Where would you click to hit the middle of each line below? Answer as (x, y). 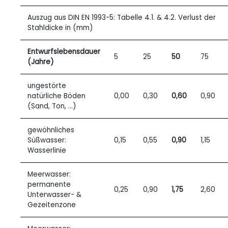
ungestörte (47, 86)
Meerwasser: (49, 174)
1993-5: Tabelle (117, 18)
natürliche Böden (56, 96)
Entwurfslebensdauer (64, 52)
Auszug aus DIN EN (58, 18)
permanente (49, 184)
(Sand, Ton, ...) (51, 106)
